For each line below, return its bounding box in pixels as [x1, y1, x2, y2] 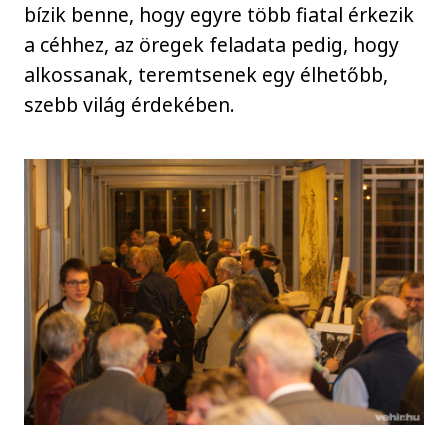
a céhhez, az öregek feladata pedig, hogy [24, 31, 400, 59]
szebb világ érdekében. [24, 91, 241, 119]
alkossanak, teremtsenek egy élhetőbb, [24, 61, 389, 89]
